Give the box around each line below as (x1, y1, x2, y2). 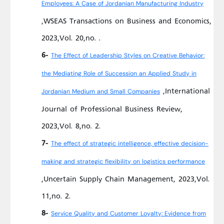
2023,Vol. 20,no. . (41, 28, 100, 46)
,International (160, 81, 210, 99)
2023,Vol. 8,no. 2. (41, 116, 100, 134)
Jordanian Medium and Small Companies (41, 85, 160, 98)
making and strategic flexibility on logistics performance (41, 155, 205, 168)
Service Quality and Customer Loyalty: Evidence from (51, 207, 206, 220)
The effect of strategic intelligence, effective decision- (51, 137, 208, 150)
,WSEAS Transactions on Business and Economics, (41, 11, 211, 29)
